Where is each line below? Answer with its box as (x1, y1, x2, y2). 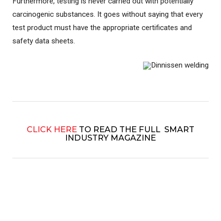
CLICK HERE (27, 124, 77, 134)
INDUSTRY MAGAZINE (65, 133, 156, 143)
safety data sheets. (12, 37, 75, 45)
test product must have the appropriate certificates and (12, 23, 192, 32)
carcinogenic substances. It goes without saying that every (12, 10, 203, 19)
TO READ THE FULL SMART (77, 124, 194, 134)
